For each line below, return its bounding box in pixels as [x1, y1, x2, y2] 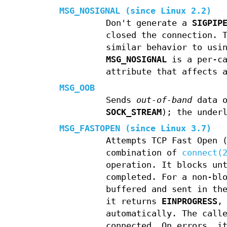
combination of [105, 148, 182, 158]
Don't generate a [105, 18, 192, 28]
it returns [105, 197, 162, 207]
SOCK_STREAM [105, 107, 162, 118]
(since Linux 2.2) [120, 6, 211, 16]
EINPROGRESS [161, 197, 217, 207]
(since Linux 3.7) [120, 124, 211, 134]
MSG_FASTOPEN [59, 124, 120, 134]
